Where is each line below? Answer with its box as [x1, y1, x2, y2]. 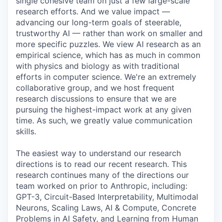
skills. [16, 126, 36, 137]
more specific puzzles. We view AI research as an [16, 39, 201, 50]
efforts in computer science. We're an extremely [16, 72, 196, 82]
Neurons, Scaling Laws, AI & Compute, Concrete [16, 203, 196, 213]
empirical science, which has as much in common [16, 50, 200, 60]
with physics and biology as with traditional [16, 61, 179, 71]
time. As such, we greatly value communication [16, 115, 192, 126]
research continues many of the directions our [16, 170, 189, 180]
